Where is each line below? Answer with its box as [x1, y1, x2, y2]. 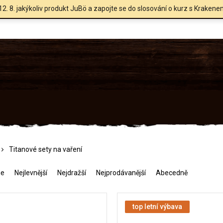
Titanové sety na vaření [9, 145, 82, 153]
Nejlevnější [14, 168, 47, 177]
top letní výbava [132, 202, 183, 211]
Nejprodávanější [96, 168, 146, 177]
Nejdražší [57, 168, 86, 177]
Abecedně [156, 168, 188, 177]
